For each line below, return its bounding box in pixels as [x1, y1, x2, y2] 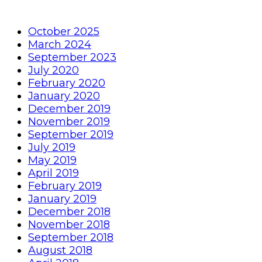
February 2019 [28, 180, 102, 193]
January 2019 [28, 192, 96, 206]
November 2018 [28, 218, 110, 232]
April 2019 [28, 167, 79, 180]
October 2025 [28, 25, 99, 39]
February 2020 [28, 77, 105, 90]
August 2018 [28, 244, 92, 257]
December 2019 [28, 102, 111, 116]
